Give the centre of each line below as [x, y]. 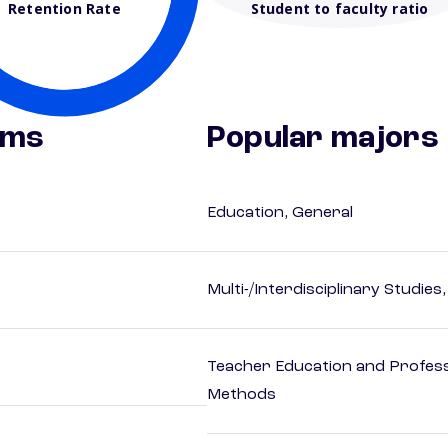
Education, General [280, 213]
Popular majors [323, 139]
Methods [241, 395]
